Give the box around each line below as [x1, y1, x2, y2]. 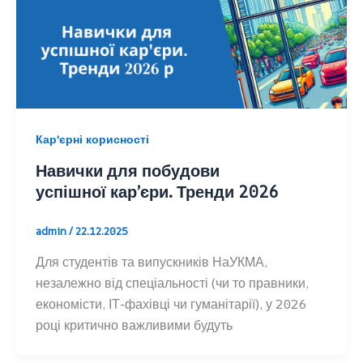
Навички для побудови [35, 159, 220, 181]
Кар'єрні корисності [35, 131, 149, 147]
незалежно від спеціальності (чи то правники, [35, 273, 309, 292]
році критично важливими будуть [35, 315, 233, 334]
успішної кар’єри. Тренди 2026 [35, 180, 278, 203]
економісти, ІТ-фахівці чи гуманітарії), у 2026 [35, 294, 306, 313]
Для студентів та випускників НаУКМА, [35, 252, 267, 271]
